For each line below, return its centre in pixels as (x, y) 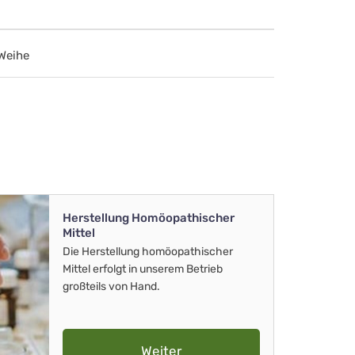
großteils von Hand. (111, 287)
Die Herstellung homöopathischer (148, 252)
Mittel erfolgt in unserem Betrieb (143, 269)
